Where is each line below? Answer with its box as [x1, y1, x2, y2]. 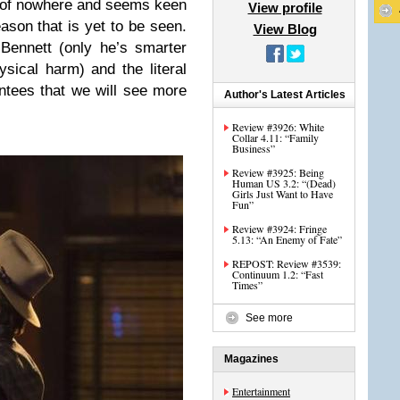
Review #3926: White [232, 120, 324, 134]
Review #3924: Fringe [232, 221, 327, 236]
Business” [232, 141, 275, 155]
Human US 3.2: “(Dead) [232, 176, 336, 190]
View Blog [253, 21, 317, 37]
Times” [232, 278, 262, 292]
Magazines [224, 353, 279, 365]
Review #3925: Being [232, 165, 324, 179]
